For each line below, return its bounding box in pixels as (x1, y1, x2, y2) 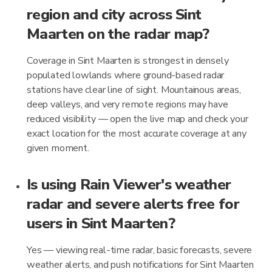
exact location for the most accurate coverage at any (27, 127, 246, 140)
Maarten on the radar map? (27, 24, 209, 44)
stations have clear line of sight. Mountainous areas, (27, 83, 241, 97)
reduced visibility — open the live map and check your (27, 112, 248, 126)
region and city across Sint (27, 4, 202, 25)
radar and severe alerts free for (27, 194, 239, 214)
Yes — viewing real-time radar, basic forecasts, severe (27, 243, 253, 257)
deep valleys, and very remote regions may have (27, 98, 228, 111)
